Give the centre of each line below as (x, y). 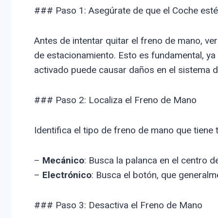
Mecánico (63, 160)
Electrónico (67, 175)
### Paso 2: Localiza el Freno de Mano (115, 100)
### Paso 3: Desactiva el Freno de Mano (118, 205)
